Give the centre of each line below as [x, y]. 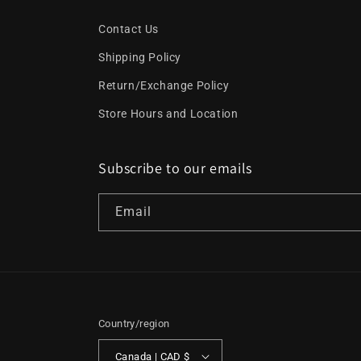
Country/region [134, 324]
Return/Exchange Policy [164, 85]
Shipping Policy [140, 57]
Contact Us [129, 29]
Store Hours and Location [168, 114]
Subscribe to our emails [175, 168]
